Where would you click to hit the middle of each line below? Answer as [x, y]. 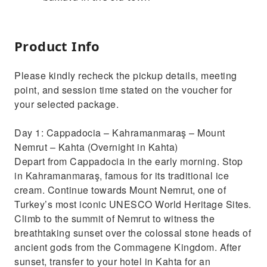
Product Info [57, 46]
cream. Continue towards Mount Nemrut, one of [120, 190]
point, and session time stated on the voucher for [123, 90]
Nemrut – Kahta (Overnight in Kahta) [96, 147]
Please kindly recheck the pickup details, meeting [126, 75]
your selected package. [66, 104]
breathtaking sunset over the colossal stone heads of [133, 233]
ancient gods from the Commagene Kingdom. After [128, 247]
